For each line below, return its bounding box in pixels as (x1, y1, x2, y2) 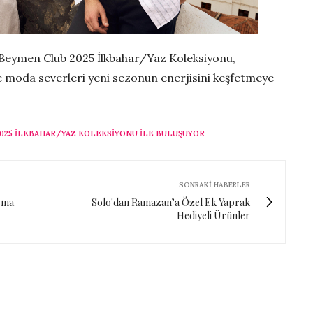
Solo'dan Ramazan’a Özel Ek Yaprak (92, 195, 250, 209)
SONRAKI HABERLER (179, 180, 250, 189)
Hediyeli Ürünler (177, 208, 250, 222)
